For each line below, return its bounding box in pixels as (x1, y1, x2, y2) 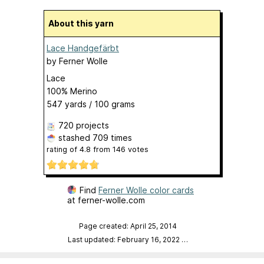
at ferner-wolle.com (67, 195, 145, 206)
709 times (93, 132, 132, 143)
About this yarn (54, 18, 114, 28)
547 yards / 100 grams (47, 98, 135, 109)
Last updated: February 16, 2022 (68, 235, 181, 245)
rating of (47, 144, 80, 154)
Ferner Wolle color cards (98, 185, 194, 196)
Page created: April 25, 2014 (79, 222, 177, 231)
